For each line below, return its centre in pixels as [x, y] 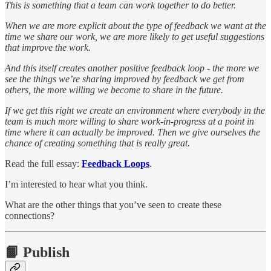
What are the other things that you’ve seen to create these [113, 205]
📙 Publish [37, 253]
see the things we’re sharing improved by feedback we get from [125, 79]
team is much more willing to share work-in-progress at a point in [129, 122]
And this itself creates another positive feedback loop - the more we [132, 68]
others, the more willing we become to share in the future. [114, 90]
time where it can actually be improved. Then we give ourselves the [132, 132]
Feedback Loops [116, 164]
